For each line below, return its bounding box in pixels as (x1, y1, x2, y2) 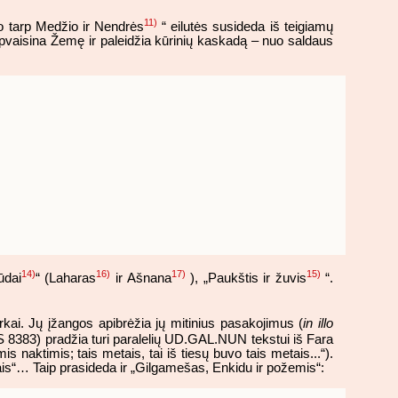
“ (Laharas (35, 270, 97, 285)
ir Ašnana (110, 270, 172, 285)
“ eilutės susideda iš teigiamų (161, 20, 334, 35)
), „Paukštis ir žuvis (189, 270, 307, 285)
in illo (303, 316, 334, 331)
